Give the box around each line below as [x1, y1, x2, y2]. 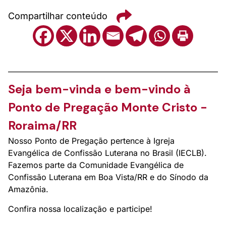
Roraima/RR [8, 117, 77, 133]
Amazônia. [8, 184, 48, 194]
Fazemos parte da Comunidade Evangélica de [8, 159, 184, 170]
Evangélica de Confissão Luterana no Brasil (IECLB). [8, 147, 207, 158]
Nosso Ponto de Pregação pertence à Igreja [8, 135, 175, 146]
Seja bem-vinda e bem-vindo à [8, 81, 191, 97]
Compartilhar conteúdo [8, 11, 107, 22]
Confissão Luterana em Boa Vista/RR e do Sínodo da [8, 172, 208, 182]
